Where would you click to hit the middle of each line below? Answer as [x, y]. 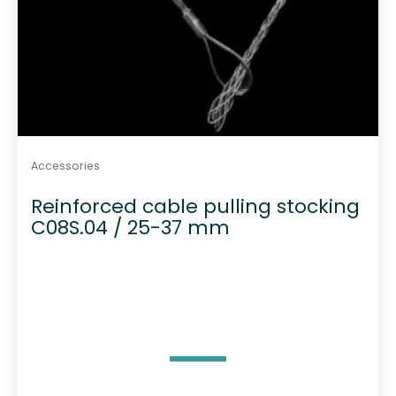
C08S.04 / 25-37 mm [130, 228]
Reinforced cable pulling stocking [195, 207]
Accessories [65, 165]
